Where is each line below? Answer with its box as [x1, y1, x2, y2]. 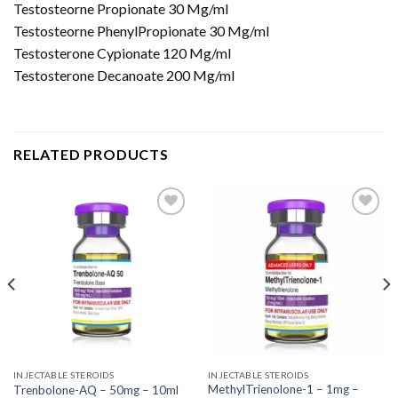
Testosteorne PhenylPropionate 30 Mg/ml [13, 21, 269, 39]
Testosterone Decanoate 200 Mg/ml [13, 66, 235, 84]
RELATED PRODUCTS [13, 145, 169, 163]
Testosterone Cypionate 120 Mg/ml [13, 44, 231, 61]
